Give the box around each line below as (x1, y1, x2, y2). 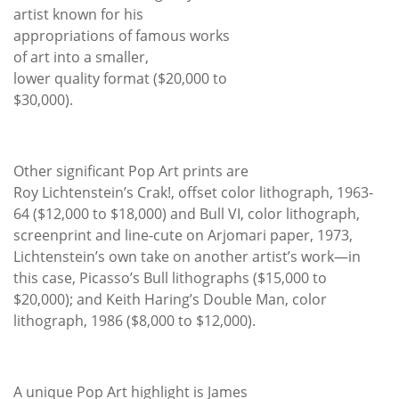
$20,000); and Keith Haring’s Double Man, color (13, 289, 327, 309)
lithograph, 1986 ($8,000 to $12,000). (13, 310, 256, 330)
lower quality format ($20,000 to (13, 68, 227, 88)
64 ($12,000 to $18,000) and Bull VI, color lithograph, (13, 203, 360, 224)
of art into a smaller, (13, 46, 149, 67)
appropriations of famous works (13, 25, 230, 45)
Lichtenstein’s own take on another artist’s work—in (13, 246, 361, 266)
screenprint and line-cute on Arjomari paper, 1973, (13, 224, 353, 245)
